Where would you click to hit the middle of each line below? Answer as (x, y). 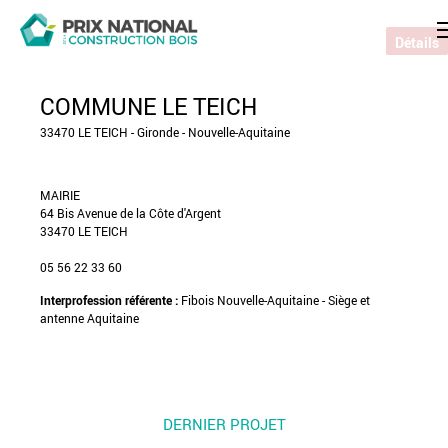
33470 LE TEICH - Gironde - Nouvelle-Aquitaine (165, 132)
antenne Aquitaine (89, 318)
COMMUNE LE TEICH (148, 106)
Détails (417, 42)
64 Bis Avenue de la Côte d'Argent (130, 213)
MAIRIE (60, 195)
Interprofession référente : (110, 300)
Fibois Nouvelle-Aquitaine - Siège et (275, 300)
